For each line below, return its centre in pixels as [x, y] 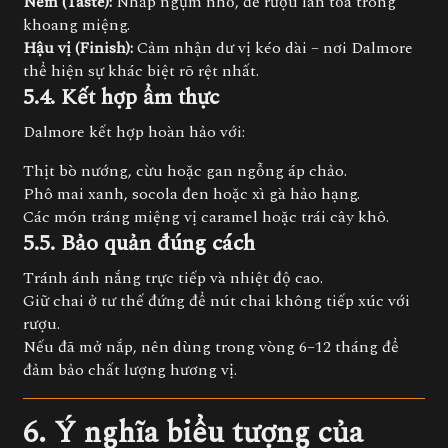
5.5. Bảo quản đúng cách [139, 243]
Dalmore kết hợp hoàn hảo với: [134, 132]
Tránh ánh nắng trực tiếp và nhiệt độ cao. [173, 278]
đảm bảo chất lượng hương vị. [130, 370]
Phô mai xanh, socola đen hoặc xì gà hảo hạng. [191, 194]
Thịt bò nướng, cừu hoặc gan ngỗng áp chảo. [185, 171]
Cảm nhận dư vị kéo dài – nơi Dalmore [273, 48]
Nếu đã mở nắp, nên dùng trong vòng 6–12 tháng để [211, 347]
